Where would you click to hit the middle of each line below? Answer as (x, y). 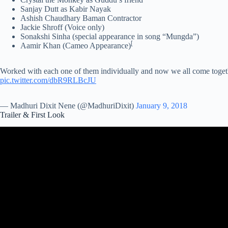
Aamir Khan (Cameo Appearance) (76, 45)
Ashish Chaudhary (51, 18)
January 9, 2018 (162, 105)
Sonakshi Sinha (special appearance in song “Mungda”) (110, 36)
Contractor (123, 18)
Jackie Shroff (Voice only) (62, 27)
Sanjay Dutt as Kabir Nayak (66, 9)
